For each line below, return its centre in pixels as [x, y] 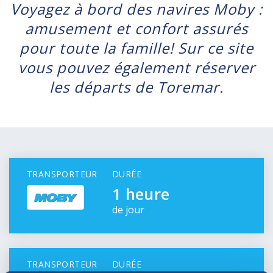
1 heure [141, 194]
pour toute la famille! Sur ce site [136, 48]
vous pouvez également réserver [136, 67]
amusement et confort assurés [136, 28]
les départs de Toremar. [136, 87]
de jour [128, 210]
